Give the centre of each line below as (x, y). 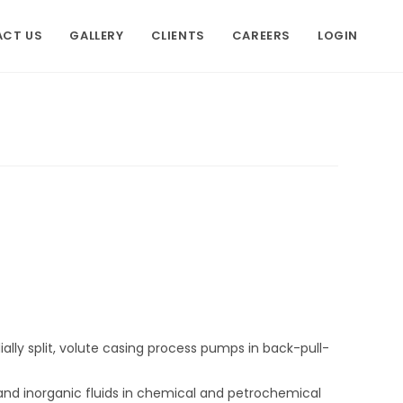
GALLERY (97, 36)
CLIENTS (178, 36)
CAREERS (261, 36)
